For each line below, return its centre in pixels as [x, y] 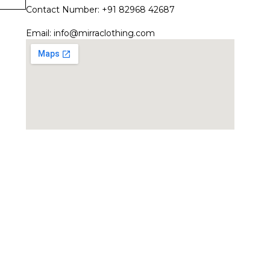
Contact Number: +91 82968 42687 [100, 9]
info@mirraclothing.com [104, 33]
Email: [39, 33]
